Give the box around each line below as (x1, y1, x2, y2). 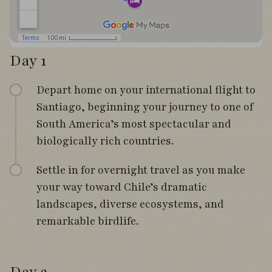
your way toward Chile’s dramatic (36, 180, 207, 194)
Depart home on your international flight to (36, 83, 256, 97)
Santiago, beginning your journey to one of (36, 100, 253, 114)
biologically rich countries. (36, 134, 174, 148)
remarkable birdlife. (36, 214, 138, 228)
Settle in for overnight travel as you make (36, 163, 245, 177)
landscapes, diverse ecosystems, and (36, 197, 224, 211)
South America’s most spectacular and (36, 117, 231, 131)
